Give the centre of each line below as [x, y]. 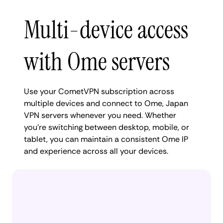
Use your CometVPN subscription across [99, 91]
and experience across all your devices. [96, 151]
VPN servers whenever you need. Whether [100, 115]
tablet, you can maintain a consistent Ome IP [106, 139]
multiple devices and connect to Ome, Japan [106, 103]
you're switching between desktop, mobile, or [107, 127]
